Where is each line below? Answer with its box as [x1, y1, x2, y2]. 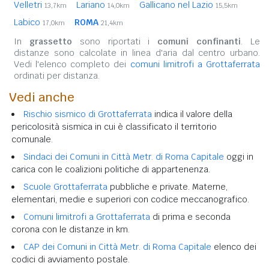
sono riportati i [71, 35, 158, 47]
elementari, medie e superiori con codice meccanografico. [11, 193, 249, 205]
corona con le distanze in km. [11, 223, 130, 235]
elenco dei [211, 241, 256, 252]
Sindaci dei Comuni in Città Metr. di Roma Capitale [23, 151, 224, 162]
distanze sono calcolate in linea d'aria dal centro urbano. [14, 47, 260, 58]
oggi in [224, 151, 253, 162]
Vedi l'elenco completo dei [14, 58, 130, 70]
